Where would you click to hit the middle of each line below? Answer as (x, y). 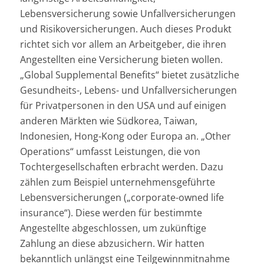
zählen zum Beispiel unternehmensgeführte (117, 182)
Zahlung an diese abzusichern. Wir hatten (112, 244)
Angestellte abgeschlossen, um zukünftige (113, 228)
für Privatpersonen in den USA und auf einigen (123, 106)
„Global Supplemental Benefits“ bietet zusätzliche (129, 75)
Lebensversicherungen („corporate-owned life (122, 198)
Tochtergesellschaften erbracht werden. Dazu (121, 167)
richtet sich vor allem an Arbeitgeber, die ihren (123, 44)
